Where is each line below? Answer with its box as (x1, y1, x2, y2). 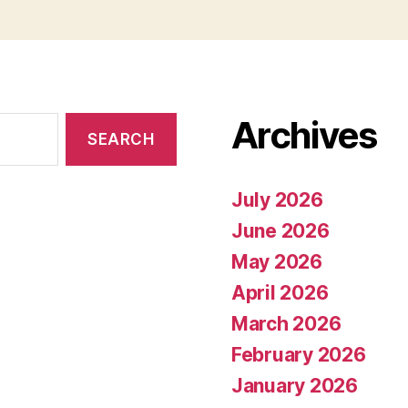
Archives (231, 113, 377, 158)
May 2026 (231, 250, 322, 273)
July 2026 (231, 189, 323, 211)
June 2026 (231, 219, 330, 242)
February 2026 (231, 343, 366, 366)
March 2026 (231, 312, 342, 335)
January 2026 (231, 374, 358, 397)
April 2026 (231, 281, 329, 304)
